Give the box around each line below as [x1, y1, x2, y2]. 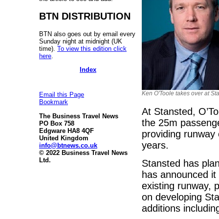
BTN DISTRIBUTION [39, 10, 131, 22]
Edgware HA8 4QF [39, 127, 94, 134]
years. [142, 140, 169, 151]
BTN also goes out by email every [39, 30, 135, 38]
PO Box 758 [39, 119, 74, 127]
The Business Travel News [39, 112, 118, 120]
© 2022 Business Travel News [39, 149, 128, 156]
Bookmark [39, 98, 68, 106]
